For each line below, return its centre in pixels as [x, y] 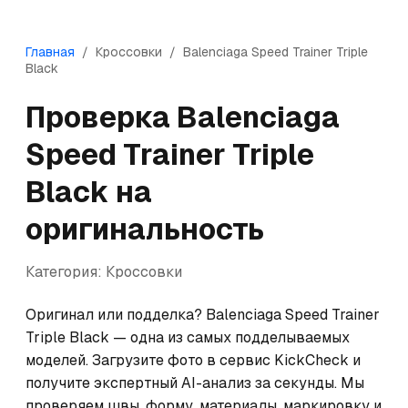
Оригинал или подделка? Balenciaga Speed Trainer [203, 315]
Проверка [101, 117]
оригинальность [145, 229]
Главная [50, 52]
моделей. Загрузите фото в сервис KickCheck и [193, 360]
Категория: [66, 272]
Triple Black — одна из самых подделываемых [188, 337]
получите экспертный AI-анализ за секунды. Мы [195, 383]
